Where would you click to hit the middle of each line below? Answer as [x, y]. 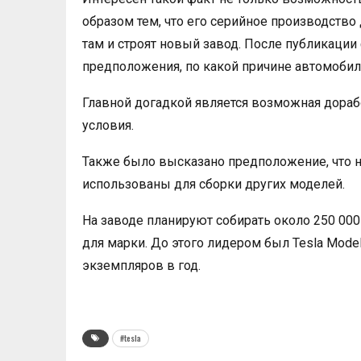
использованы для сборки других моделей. [214, 184]
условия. [108, 125]
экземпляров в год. [141, 266]
